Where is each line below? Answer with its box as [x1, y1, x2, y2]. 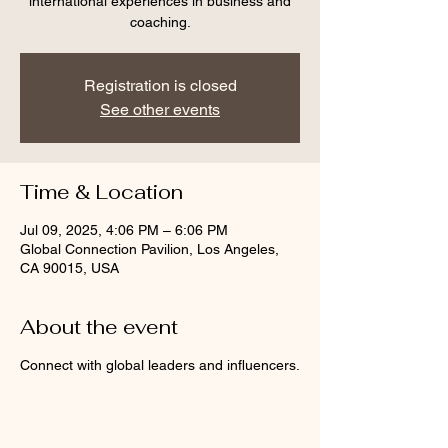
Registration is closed [83, 76, 237, 95]
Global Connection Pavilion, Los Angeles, [20, 241, 279, 257]
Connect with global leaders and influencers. [20, 357, 300, 373]
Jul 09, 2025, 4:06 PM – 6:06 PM [20, 222, 228, 238]
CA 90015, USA [20, 260, 119, 276]
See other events [100, 100, 220, 119]
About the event [20, 314, 178, 340]
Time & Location [20, 179, 183, 205]
